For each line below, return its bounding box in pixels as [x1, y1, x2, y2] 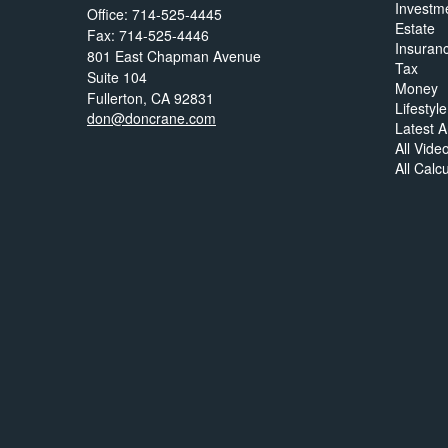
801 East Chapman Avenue [87, 46, 261, 67]
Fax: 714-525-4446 [87, 25, 209, 46]
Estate [394, 18, 435, 39]
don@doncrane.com [87, 108, 216, 129]
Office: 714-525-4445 [87, 4, 222, 25]
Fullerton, [87, 88, 147, 109]
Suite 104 [87, 67, 147, 88]
